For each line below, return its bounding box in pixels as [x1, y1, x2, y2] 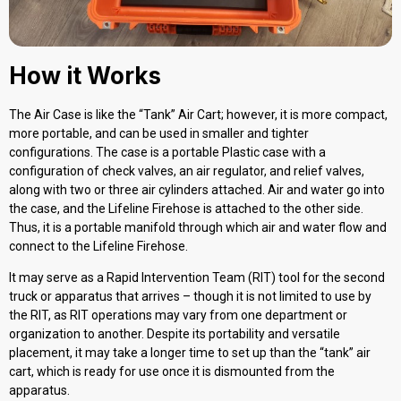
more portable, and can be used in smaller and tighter [9, 126, 309, 141]
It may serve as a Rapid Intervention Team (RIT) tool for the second [9, 270, 385, 286]
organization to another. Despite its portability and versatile [9, 327, 340, 342]
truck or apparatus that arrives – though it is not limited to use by [9, 289, 371, 304]
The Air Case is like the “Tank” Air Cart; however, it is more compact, [9, 107, 388, 123]
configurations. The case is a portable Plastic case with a [9, 145, 326, 160]
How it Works [9, 62, 161, 90]
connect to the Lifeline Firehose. [9, 239, 188, 254]
